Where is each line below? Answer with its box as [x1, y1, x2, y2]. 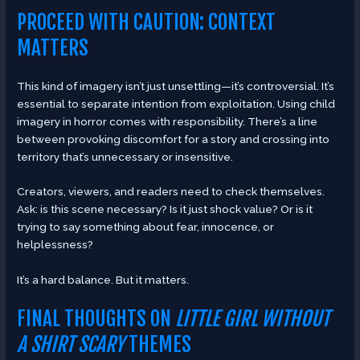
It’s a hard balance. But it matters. [17, 273, 190, 287]
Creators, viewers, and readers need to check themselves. [17, 185, 325, 198]
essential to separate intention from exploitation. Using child [17, 96, 336, 110]
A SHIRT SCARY [17, 332, 125, 358]
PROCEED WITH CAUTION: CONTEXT [17, 9, 276, 35]
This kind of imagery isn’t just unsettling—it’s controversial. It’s [17, 79, 335, 92]
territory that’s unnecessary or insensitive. [17, 149, 234, 163]
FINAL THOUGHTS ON [17, 306, 176, 332]
